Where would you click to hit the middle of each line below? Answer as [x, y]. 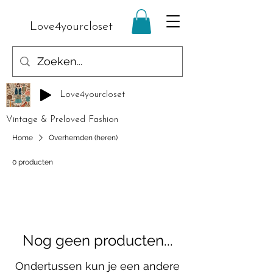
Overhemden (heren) [83, 137]
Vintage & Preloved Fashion [62, 119]
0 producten [33, 162]
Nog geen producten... [97, 240]
